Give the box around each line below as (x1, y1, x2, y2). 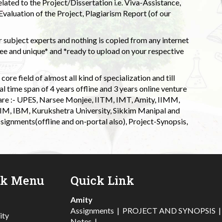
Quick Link (70, 172, 134, 188)
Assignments (70, 205, 114, 215)
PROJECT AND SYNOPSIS (122, 205, 216, 215)
